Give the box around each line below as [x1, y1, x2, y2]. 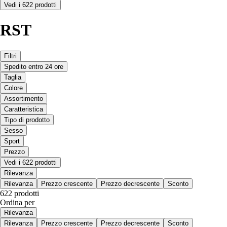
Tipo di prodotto [4, 116, 50, 124]
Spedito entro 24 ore [4, 62, 63, 70]
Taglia [4, 73, 21, 81]
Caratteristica [4, 105, 43, 113]
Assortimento [4, 94, 43, 102]
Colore [4, 84, 23, 92]
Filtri [4, 52, 17, 60]
